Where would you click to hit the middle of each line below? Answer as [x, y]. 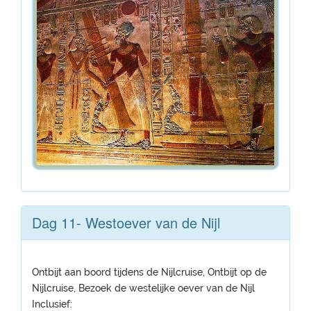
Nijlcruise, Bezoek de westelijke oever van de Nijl [143, 288]
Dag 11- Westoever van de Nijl [126, 222]
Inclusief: [52, 304]
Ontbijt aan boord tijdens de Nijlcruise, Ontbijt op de [149, 272]
